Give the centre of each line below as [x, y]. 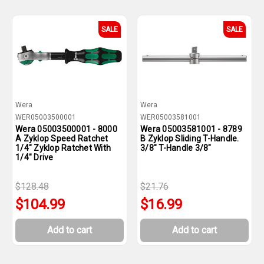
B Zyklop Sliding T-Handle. [190, 138]
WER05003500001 [46, 117]
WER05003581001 [171, 117]
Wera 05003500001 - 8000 [66, 129]
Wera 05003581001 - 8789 [191, 129]
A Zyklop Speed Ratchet [62, 138]
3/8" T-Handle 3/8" [176, 148]
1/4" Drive [34, 157]
